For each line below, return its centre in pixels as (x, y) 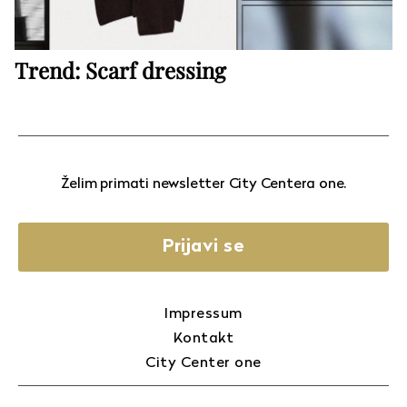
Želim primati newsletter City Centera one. (203, 184)
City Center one (203, 363)
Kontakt (203, 339)
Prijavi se (203, 247)
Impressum (203, 314)
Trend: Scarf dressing (120, 70)
